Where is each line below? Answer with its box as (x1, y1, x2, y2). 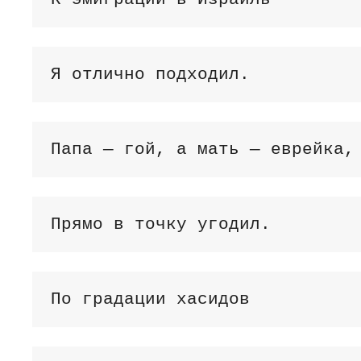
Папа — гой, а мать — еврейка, (50, 139, 355, 159)
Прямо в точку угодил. (50, 214, 271, 234)
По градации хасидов (50, 289, 250, 309)
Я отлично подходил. (50, 64, 250, 84)
